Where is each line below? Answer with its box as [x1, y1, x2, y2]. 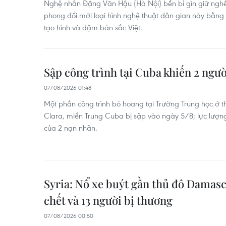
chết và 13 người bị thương [44, 193, 173, 208]
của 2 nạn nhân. [44, 123, 97, 133]
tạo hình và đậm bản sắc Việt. [44, 22, 142, 32]
